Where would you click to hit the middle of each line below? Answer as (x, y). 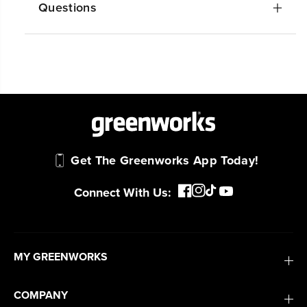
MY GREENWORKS (61, 257)
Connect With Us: (123, 192)
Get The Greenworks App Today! (165, 160)
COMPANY (41, 295)
